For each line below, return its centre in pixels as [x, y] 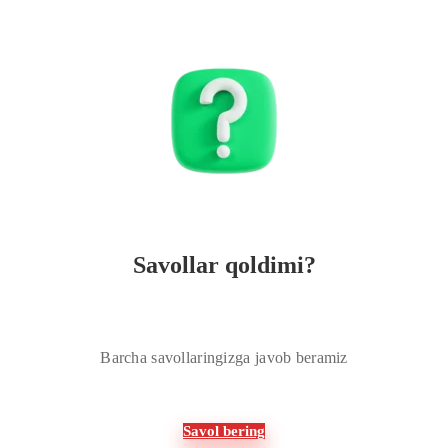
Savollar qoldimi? [224, 265]
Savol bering [224, 431]
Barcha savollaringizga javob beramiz [224, 358]
